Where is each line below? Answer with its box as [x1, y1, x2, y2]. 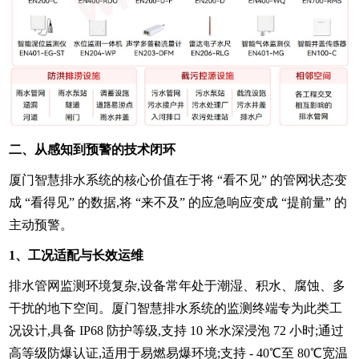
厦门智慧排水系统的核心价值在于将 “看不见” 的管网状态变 [9, 172, 348, 187]
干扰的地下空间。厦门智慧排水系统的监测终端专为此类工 [9, 301, 343, 315]
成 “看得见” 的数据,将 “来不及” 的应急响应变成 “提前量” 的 [9, 195, 348, 209]
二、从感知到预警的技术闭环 [9, 142, 176, 156]
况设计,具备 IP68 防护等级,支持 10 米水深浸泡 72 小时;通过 [9, 323, 345, 337]
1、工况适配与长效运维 [9, 248, 144, 262]
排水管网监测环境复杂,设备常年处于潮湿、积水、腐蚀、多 [9, 278, 346, 292]
